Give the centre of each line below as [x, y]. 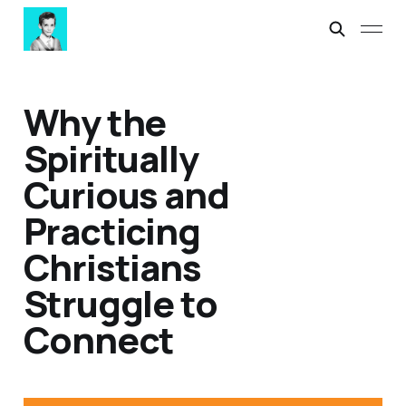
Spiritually [111, 159]
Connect [99, 340]
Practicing [111, 231]
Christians [112, 267]
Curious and [126, 195]
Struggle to [120, 304]
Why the [95, 122]
